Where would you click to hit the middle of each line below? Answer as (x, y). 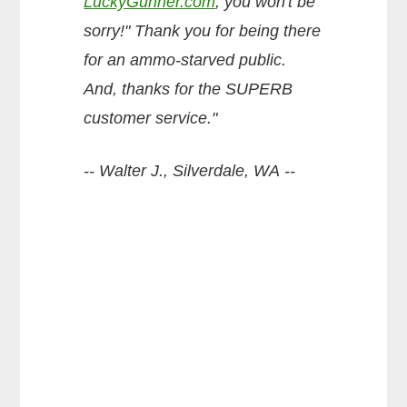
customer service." (151, 118)
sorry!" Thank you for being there (203, 30)
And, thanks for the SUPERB (189, 89)
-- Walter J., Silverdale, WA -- (190, 170)
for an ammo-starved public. (185, 60)
